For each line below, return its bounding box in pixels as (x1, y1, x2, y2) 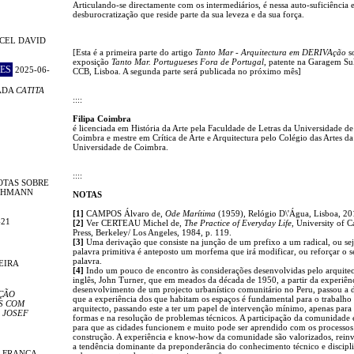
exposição (73, 56, 111, 66)
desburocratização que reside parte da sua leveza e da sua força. (73, 9, 304, 19)
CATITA (16, 85, 44, 95)
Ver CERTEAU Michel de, (84, 217, 184, 228)
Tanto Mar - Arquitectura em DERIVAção (195, 47, 346, 57)
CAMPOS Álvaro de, (84, 208, 165, 218)
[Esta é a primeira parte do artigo (73, 47, 195, 57)
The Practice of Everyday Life (184, 217, 292, 228)
